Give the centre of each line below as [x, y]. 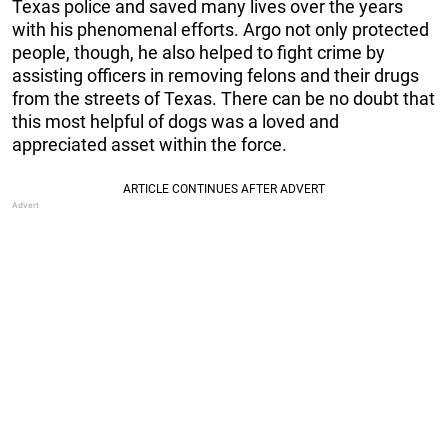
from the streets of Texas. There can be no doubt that [223, 99]
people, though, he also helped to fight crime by [198, 53]
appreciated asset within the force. [149, 145]
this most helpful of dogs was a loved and [175, 122]
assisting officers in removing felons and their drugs [215, 76]
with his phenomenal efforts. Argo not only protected [220, 30]
